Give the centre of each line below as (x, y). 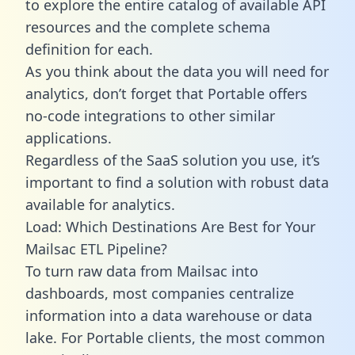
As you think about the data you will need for (177, 71)
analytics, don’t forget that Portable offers (166, 93)
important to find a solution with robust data (177, 182)
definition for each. (89, 49)
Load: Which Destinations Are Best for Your (170, 226)
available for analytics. (100, 204)
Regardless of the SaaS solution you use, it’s (173, 160)
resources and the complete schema (148, 27)
